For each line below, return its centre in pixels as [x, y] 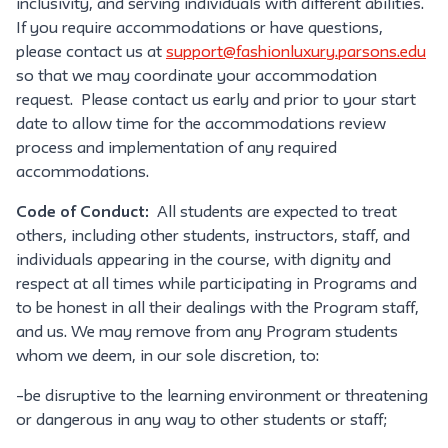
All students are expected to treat [273, 213]
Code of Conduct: [82, 213]
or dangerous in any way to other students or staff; [203, 421]
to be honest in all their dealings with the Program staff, [217, 309]
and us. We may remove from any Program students [207, 333]
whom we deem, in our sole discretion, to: [169, 357]
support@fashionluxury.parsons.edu [296, 53]
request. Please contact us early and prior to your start [216, 101]
